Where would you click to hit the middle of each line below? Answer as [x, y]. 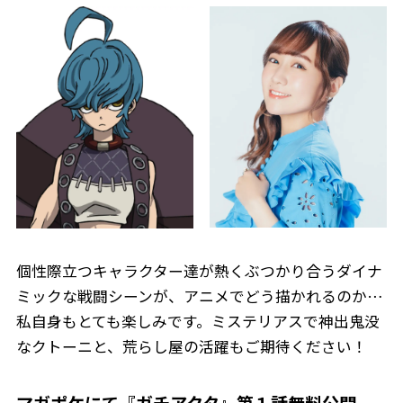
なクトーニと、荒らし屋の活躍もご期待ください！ [191, 346]
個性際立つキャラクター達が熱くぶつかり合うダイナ [199, 270]
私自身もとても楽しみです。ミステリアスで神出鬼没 [197, 321]
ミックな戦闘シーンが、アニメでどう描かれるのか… [199, 296]
